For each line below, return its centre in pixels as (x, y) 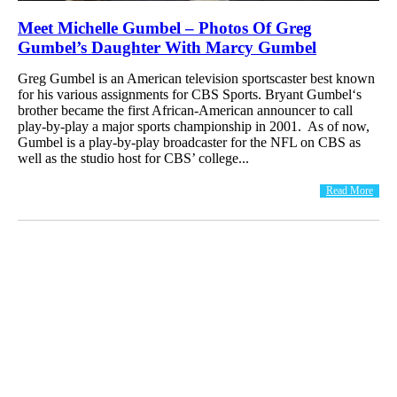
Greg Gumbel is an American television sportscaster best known (196, 78)
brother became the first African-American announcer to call (185, 110)
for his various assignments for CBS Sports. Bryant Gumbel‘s (190, 94)
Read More (350, 190)
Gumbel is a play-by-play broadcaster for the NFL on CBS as (189, 142)
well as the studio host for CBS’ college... (133, 158)
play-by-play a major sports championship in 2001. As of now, (194, 126)
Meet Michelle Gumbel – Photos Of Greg (165, 27)
